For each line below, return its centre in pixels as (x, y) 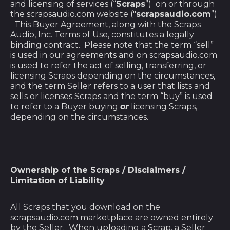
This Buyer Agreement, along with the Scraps (106, 24)
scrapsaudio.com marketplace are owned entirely (112, 217)
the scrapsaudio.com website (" (73, 14)
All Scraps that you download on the (85, 207)
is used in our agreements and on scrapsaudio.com (114, 55)
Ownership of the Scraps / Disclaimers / (98, 170)
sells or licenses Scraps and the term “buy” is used (111, 96)
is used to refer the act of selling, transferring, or (108, 65)
